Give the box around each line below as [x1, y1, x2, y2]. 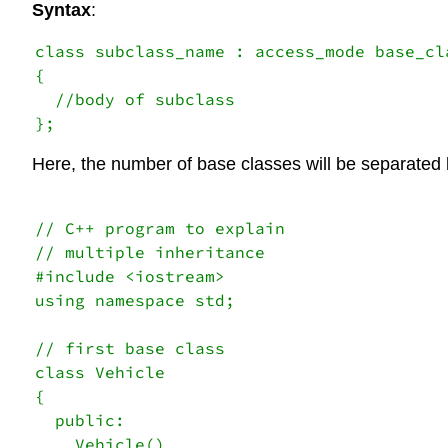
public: [35, 410, 135, 431]
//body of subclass [35, 88, 235, 109]
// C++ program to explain [35, 218, 305, 239]
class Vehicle [35, 362, 175, 383]
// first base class [35, 338, 235, 359]
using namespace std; [35, 290, 245, 311]
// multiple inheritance [35, 242, 275, 263]
